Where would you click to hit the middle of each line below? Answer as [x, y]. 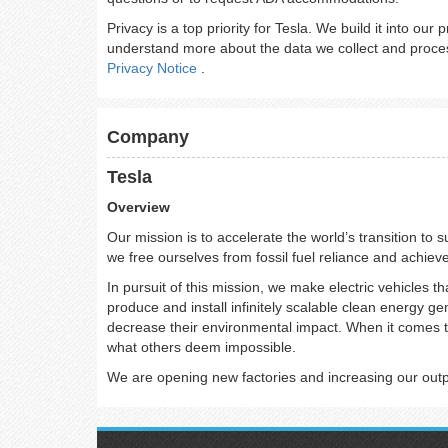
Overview [138, 207]
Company [148, 137]
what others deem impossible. [201, 347]
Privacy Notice [154, 68]
